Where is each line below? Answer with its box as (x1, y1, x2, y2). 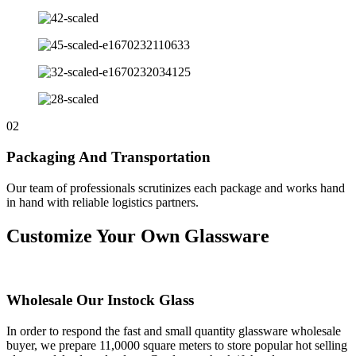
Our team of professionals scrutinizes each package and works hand (6, 180, 345, 195)
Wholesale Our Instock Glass (6, 292, 194, 309)
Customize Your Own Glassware (6, 225, 269, 246)
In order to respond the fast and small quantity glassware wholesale (6, 323, 341, 338)
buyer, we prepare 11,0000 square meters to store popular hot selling (6, 338, 347, 352)
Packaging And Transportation (6, 148, 211, 165)
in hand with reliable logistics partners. (6, 195, 199, 209)
